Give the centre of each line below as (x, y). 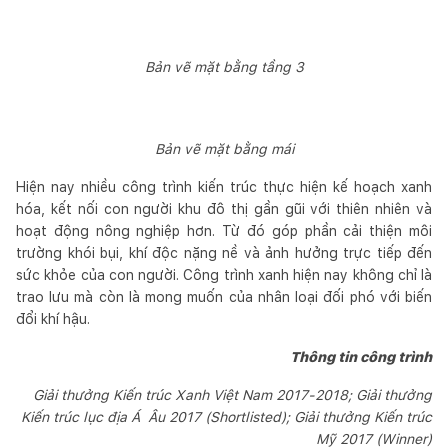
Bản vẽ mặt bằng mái (224, 148)
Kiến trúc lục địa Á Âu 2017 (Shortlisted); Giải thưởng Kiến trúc (226, 416)
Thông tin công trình (361, 356)
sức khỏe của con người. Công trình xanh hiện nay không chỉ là (224, 274)
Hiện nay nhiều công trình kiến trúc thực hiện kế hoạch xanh (224, 186)
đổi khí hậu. (53, 318)
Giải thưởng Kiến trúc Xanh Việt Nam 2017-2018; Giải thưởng (232, 394)
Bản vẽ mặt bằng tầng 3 (224, 66)
